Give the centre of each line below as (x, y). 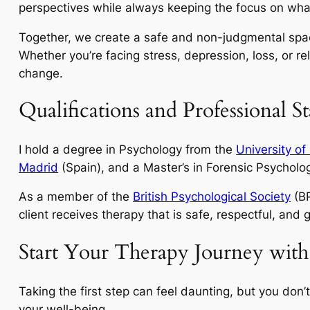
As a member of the (76, 197)
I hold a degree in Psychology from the (128, 149)
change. (41, 73)
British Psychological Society (212, 197)
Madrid (39, 167)
